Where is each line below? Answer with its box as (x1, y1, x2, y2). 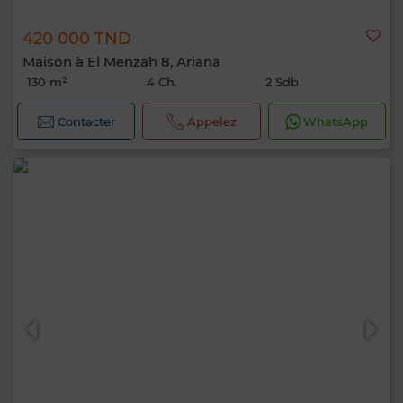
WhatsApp (303, 114, 369, 129)
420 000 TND (22, 29, 131, 49)
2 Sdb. (265, 75, 302, 89)
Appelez (186, 114, 237, 129)
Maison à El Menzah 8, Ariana (22, 53, 220, 70)
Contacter (58, 114, 116, 129)
